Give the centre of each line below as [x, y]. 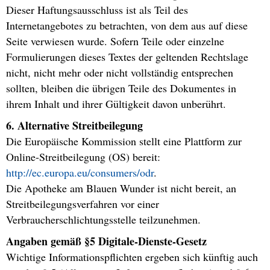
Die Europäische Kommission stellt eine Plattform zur [124, 141]
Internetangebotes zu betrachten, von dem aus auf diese [127, 26]
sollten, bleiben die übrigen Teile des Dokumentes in [121, 88]
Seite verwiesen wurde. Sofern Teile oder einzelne [115, 41]
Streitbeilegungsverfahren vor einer [83, 204]
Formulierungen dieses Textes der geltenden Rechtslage [127, 57]
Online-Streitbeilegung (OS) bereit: [83, 157]
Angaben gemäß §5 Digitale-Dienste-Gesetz [106, 241]
